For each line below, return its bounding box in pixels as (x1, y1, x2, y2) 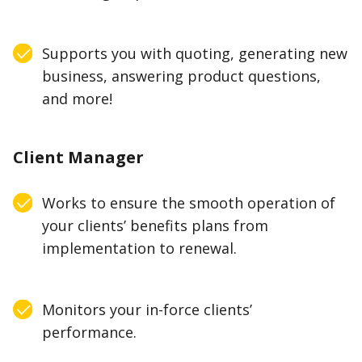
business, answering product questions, (42, 66, 322, 86)
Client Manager (13, 146, 144, 169)
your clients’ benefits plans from (42, 216, 269, 236)
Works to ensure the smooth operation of (42, 193, 336, 213)
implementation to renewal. (42, 238, 238, 259)
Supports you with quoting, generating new (42, 44, 348, 64)
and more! (42, 89, 113, 109)
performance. (42, 322, 137, 343)
